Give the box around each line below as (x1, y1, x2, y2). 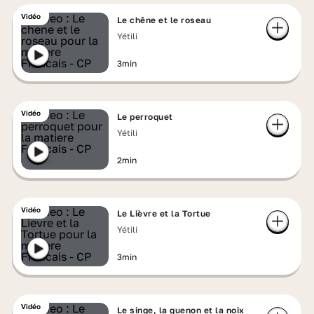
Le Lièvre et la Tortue (116, 208, 211, 219)
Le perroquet (116, 111, 173, 122)
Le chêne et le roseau (116, 15, 212, 25)
